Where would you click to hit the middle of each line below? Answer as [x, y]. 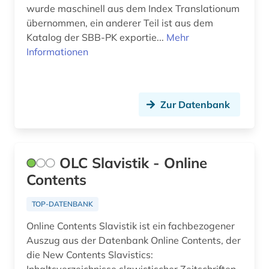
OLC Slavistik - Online [133, 163]
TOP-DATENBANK [62, 204]
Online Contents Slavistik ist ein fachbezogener [131, 226]
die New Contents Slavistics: [90, 255]
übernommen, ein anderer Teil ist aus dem [120, 23]
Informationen [57, 52]
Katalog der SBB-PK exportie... [96, 38]
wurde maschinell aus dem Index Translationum [133, 9]
